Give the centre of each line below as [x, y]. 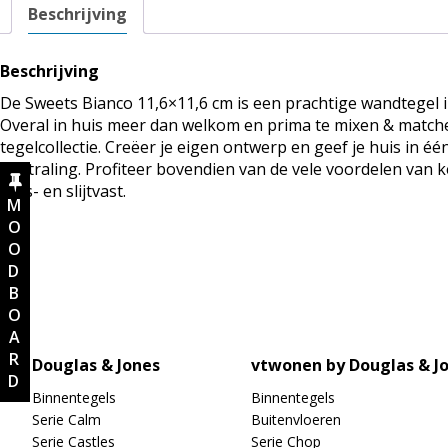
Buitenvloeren [296, 419]
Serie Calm [66, 419]
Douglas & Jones [96, 365]
